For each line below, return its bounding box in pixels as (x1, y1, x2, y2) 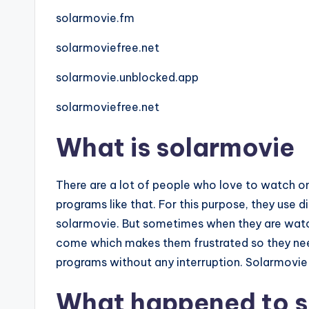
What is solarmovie (56, 132, 295, 163)
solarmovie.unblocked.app (56, 70, 199, 84)
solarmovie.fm (56, 11, 134, 25)
